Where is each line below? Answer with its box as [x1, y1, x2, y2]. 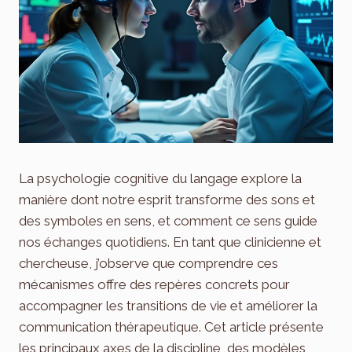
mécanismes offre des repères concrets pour [19, 276, 290, 292]
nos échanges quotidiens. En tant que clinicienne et [19, 233, 321, 250]
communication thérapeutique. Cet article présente [19, 318, 324, 335]
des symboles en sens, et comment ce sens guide [19, 212, 317, 229]
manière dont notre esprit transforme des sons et [19, 191, 315, 207]
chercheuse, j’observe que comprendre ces [19, 255, 278, 271]
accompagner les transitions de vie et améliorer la [19, 297, 317, 313]
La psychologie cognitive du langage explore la [19, 170, 302, 186]
